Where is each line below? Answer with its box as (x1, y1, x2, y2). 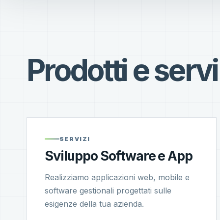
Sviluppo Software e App (44, 148, 193, 164)
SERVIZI (59, 136, 91, 143)
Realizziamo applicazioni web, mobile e (44, 172, 190, 183)
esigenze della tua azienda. (44, 199, 144, 209)
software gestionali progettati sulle (44, 186, 171, 196)
